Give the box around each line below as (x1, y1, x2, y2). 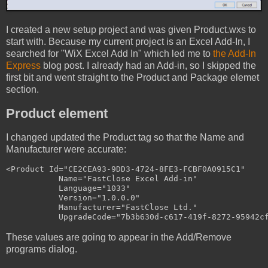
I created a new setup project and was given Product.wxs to (6, 24, 256, 35)
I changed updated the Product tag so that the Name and (6, 132, 244, 142)
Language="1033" (6, 184, 130, 193)
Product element (6, 105, 108, 121)
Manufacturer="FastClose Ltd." (6, 203, 197, 212)
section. (6, 84, 39, 95)
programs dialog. (6, 244, 77, 255)
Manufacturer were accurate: (6, 144, 126, 154)
